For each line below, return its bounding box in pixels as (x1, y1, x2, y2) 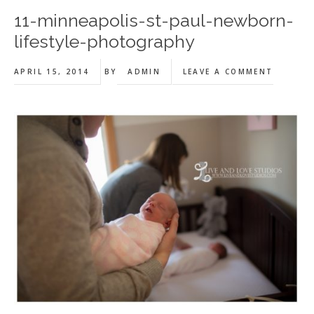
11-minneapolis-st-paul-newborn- (14, 10, 294, 31)
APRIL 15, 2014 (14, 67, 90, 76)
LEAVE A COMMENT (182, 67, 273, 76)
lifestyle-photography (14, 31, 195, 52)
